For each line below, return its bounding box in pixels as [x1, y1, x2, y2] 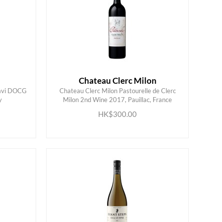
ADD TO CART [86, 100, 133, 107]
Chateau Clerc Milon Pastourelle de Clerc [59, 87, 176, 95]
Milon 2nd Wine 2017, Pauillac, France [63, 96, 172, 104]
